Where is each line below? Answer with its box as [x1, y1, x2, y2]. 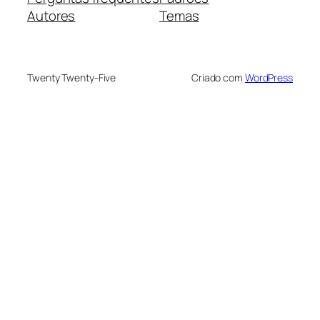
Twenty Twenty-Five [27, 71, 116, 85]
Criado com [191, 71, 245, 85]
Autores [27, 6, 76, 26]
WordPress [244, 71, 293, 85]
